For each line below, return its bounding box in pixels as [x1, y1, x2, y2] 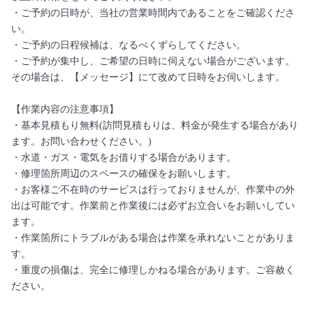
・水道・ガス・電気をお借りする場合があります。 [11, 152, 236, 163]
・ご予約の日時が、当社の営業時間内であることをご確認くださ [11, 8, 295, 18]
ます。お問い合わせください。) [11, 136, 152, 147]
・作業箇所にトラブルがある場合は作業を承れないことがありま [11, 233, 295, 243]
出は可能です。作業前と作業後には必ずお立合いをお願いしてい [11, 201, 295, 211]
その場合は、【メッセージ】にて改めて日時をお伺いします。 [11, 72, 285, 82]
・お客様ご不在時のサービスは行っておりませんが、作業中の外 [11, 184, 295, 195]
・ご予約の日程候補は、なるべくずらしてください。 [11, 40, 246, 50]
